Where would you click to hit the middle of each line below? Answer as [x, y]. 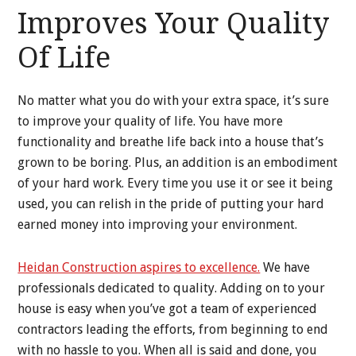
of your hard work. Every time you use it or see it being [176, 184]
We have [285, 268]
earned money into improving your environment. [158, 225]
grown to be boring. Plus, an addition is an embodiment [178, 163]
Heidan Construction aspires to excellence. [139, 268]
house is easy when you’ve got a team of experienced [168, 309]
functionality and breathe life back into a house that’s [171, 142]
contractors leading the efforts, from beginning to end [173, 330]
